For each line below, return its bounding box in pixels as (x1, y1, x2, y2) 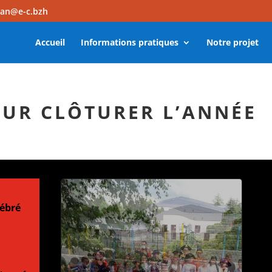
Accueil (35, 36, 65, 48)
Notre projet (206, 36, 259, 48)
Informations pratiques (80, 36, 178, 48)
